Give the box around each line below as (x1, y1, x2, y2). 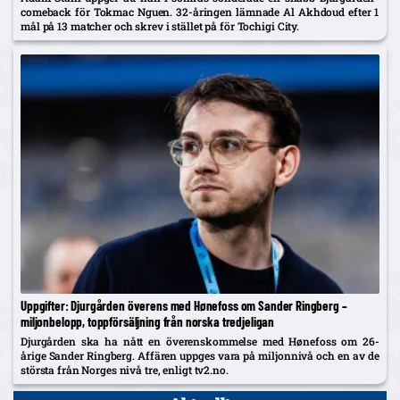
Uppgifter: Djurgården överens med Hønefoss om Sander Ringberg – (21, 297, 347, 314)
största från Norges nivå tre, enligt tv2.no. (21, 362, 229, 378)
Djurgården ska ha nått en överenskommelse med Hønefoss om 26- (21, 334, 379, 349)
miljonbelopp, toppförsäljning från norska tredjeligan (21, 313, 275, 330)
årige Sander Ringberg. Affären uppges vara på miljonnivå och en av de (21, 348, 379, 363)
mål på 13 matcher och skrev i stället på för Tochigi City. (21, 19, 300, 34)
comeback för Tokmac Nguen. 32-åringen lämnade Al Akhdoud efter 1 (21, 4, 379, 20)
